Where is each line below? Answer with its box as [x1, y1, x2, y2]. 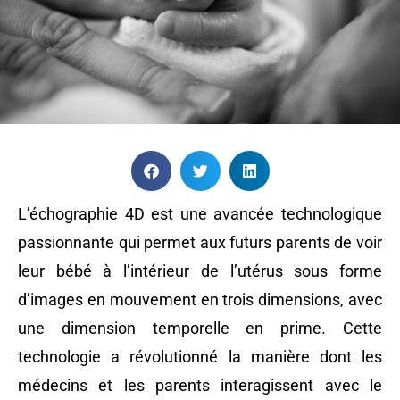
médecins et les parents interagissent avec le [18, 376, 382, 396]
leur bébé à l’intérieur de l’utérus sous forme [18, 262, 382, 281]
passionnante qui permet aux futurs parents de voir [18, 233, 382, 253]
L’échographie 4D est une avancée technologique [18, 204, 382, 224]
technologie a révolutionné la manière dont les [18, 347, 382, 367]
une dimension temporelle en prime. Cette [18, 319, 382, 338]
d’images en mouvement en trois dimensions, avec [18, 290, 382, 310]
